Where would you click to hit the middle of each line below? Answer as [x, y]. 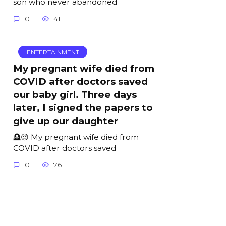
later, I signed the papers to [83, 108]
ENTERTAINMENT [53, 52]
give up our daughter [66, 121]
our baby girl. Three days [75, 95]
